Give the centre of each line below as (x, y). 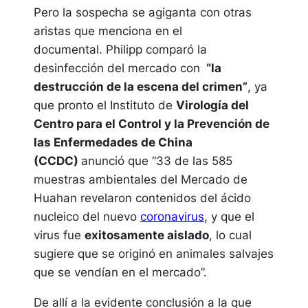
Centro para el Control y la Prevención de (151, 124)
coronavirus (172, 217)
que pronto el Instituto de (104, 105)
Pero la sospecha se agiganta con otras (142, 12)
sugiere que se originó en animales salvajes (153, 254)
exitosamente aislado (146, 235)
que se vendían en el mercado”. (120, 272)
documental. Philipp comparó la (120, 49)
